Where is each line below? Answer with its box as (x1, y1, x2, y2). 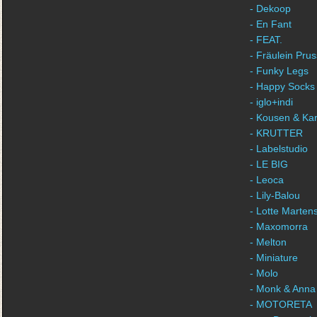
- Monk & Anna (250, 283, 316, 294)
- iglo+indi (250, 96, 293, 108)
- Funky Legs (250, 65, 309, 76)
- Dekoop (250, 3, 291, 14)
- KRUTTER (250, 127, 303, 139)
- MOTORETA (250, 299, 312, 310)
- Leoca (250, 174, 284, 185)
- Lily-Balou (250, 190, 300, 201)
